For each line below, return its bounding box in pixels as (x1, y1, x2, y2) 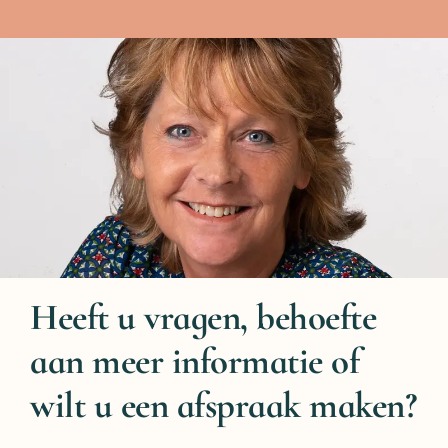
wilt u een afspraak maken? (30, 382, 416, 428)
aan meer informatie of (30, 338, 359, 384)
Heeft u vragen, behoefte (30, 294, 376, 340)
